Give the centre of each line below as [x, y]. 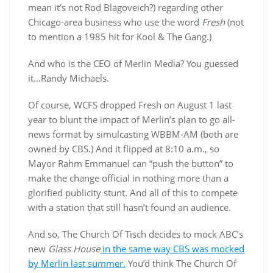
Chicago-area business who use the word [115, 22]
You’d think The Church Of [181, 263]
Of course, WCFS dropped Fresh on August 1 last [130, 105]
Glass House [74, 249]
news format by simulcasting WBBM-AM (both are [133, 134]
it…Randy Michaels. [69, 78]
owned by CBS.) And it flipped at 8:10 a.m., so [124, 149]
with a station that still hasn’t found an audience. [129, 207]
